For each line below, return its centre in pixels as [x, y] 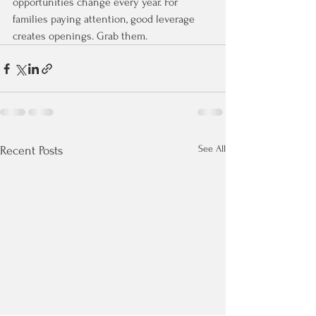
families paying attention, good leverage [105, 19]
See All [212, 148]
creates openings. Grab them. [80, 36]
